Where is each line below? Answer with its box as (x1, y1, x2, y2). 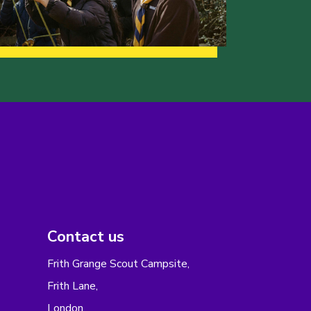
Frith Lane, (47, 278, 98, 294)
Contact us (47, 226, 124, 248)
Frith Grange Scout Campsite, (47, 256, 190, 272)
